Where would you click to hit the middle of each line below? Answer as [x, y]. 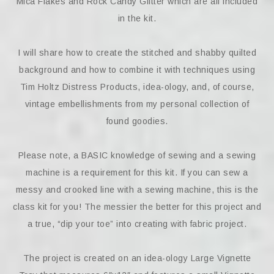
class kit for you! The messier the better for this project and [137, 207]
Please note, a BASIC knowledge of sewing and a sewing [137, 156]
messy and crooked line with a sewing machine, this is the [137, 190]
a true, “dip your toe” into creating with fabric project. [137, 224]
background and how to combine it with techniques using [137, 70]
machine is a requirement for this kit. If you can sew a [137, 173]
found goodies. [137, 121]
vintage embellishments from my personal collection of [137, 104]
